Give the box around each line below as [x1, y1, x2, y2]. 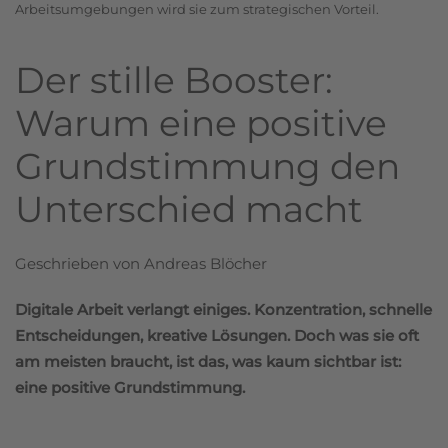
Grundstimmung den [15, 143, 400, 188]
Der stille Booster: [15, 57, 333, 102]
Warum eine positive [15, 100, 387, 145]
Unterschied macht [15, 186, 363, 231]
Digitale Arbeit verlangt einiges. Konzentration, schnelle [15, 299, 432, 319]
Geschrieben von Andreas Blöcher [15, 253, 267, 273]
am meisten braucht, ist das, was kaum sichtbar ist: [15, 351, 401, 371]
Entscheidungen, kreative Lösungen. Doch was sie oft [15, 325, 419, 345]
